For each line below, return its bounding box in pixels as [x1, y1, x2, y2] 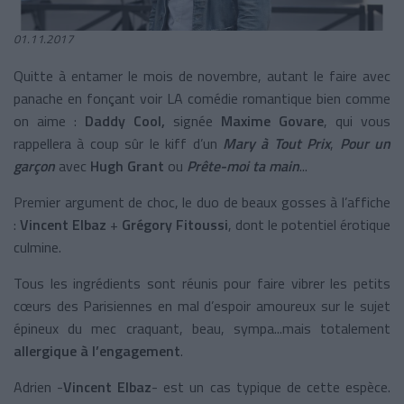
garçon [14, 154, 55, 177]
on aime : [14, 109, 85, 132]
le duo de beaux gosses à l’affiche [182, 190, 391, 213]
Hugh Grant [90, 154, 164, 177]
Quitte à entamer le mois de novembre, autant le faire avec [14, 64, 390, 87]
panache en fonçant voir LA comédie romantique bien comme [14, 87, 390, 109]
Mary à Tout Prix [222, 132, 331, 154]
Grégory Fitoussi [122, 213, 228, 235]
